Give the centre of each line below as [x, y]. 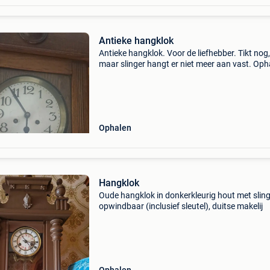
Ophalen [115, 128]
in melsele [117, 75]
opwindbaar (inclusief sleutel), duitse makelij [181, 206]
